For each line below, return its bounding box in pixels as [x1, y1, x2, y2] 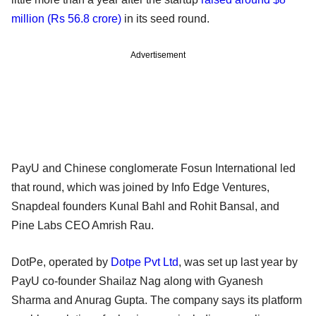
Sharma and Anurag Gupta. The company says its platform [11, 293, 302, 306]
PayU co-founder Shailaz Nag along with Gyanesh [11, 274, 263, 287]
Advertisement [130, 49, 186, 60]
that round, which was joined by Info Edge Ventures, [11, 181, 269, 193]
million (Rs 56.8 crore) [11, 12, 121, 25]
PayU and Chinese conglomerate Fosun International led [11, 162, 296, 174]
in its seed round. [121, 12, 212, 25]
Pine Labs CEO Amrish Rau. [11, 219, 157, 231]
